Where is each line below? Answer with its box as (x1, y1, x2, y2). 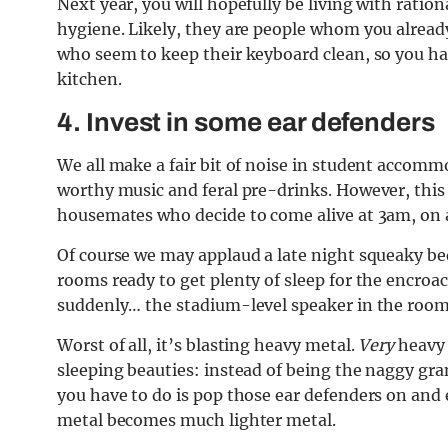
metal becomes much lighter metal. (57, 409, 336, 430)
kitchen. (57, 68, 122, 89)
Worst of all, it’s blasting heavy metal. (57, 334, 359, 355)
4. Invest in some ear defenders (57, 107, 436, 136)
